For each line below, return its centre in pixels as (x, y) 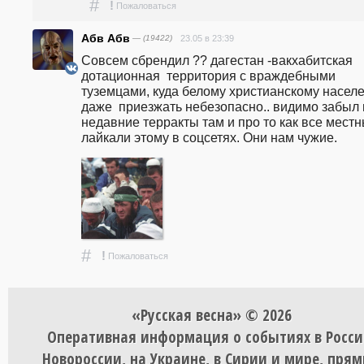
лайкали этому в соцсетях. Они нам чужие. (209, 138)
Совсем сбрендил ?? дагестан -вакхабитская (217, 61)
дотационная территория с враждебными (208, 76)
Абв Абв (106, 39)
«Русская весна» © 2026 (211, 315)
